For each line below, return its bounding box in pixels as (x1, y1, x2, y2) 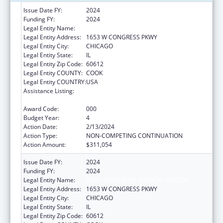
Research (86, 95, 112, 104)
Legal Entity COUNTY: (23, 68, 83, 77)
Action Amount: (23, 140, 66, 149)
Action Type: (23, 131, 57, 140)
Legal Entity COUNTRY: (23, 77, 86, 86)
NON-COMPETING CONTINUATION (86, 131, 183, 140)
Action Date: (23, 122, 57, 131)
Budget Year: (23, 113, 59, 122)
